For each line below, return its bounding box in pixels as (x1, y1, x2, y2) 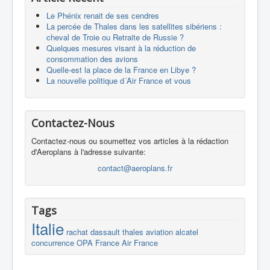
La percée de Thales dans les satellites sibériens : (46, 20, 222, 32)
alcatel (175, 225, 198, 237)
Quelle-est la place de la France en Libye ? (46, 63, 196, 75)
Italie (31, 216, 64, 239)
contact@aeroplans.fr (98, 162, 172, 174)
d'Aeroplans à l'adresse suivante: (31, 145, 146, 157)
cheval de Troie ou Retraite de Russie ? (46, 31, 184, 43)
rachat (66, 225, 88, 237)
